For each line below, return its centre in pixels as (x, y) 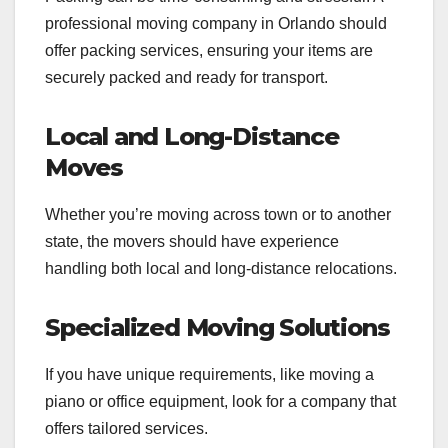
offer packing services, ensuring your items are (209, 50)
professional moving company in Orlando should (216, 23)
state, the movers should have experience (192, 241)
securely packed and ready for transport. (186, 77)
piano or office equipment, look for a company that (220, 401)
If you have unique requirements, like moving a (209, 374)
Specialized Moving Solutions (217, 327)
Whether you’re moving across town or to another (218, 214)
